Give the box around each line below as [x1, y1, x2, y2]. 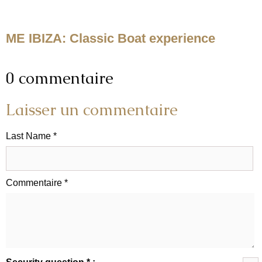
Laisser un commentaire [6, 99, 178, 120]
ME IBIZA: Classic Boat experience [6, 31, 215, 46]
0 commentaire [6, 68, 113, 88]
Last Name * [6, 131, 57, 141]
